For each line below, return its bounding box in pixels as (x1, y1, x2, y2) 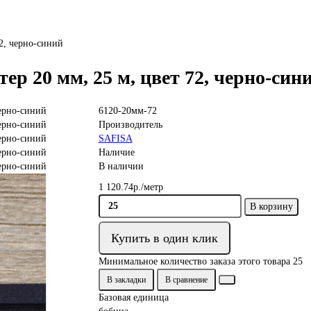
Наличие (98, 147, 135, 158)
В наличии (98, 161, 144, 172)
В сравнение (165, 275, 208, 285)
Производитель (98, 119, 162, 131)
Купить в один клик (110, 231, 218, 246)
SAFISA (98, 133, 133, 144)
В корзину (249, 201, 293, 212)
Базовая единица (98, 292, 169, 303)
